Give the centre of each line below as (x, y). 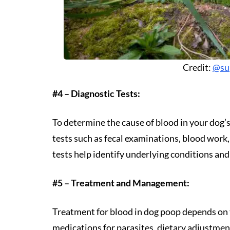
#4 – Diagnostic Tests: (96, 93)
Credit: (198, 67)
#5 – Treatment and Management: (121, 183)
